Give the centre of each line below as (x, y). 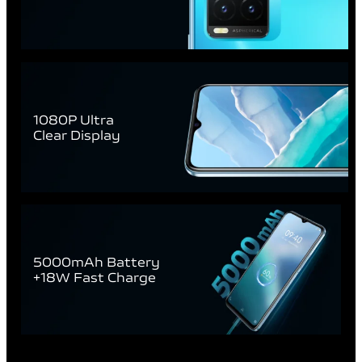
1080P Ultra (74, 118)
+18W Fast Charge (95, 277)
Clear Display (77, 134)
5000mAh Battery (97, 261)
